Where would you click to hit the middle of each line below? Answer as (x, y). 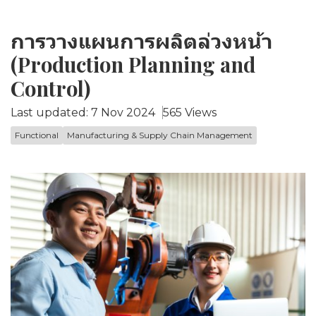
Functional (37, 135)
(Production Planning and (133, 64)
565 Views (190, 113)
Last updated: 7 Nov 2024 (83, 113)
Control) (50, 88)
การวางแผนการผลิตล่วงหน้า (141, 40)
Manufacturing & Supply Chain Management (160, 135)
